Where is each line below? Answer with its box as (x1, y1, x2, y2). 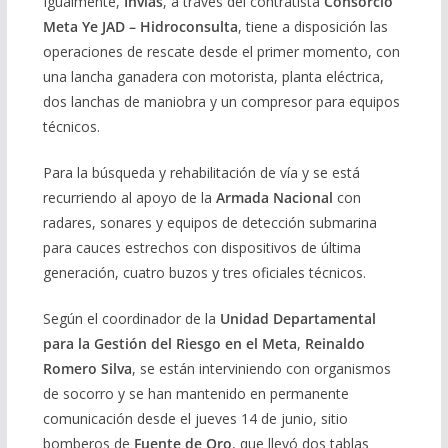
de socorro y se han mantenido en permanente (42, 384, 349, 404)
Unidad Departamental (219, 309, 376, 329)
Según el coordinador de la (42, 309, 220, 329)
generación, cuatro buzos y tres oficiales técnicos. (42, 263, 366, 283)
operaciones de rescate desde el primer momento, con (42, 42, 400, 62)
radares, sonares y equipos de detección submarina (42, 213, 377, 233)
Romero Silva (42, 359, 132, 379)
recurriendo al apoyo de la (42, 188, 216, 208)
